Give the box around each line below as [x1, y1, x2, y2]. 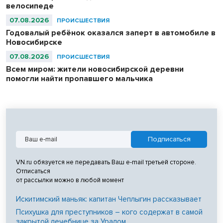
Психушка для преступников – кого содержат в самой [16, 207, 203, 217]
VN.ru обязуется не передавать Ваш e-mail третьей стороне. [16, 158, 196, 166]
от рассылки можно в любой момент [16, 176, 124, 184]
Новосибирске [6, 37, 62, 47]
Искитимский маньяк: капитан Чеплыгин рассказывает [16, 194, 202, 204]
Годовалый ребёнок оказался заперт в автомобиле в [6, 27, 216, 38]
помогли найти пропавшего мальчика [6, 73, 153, 84]
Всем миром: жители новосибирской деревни [6, 64, 184, 74]
